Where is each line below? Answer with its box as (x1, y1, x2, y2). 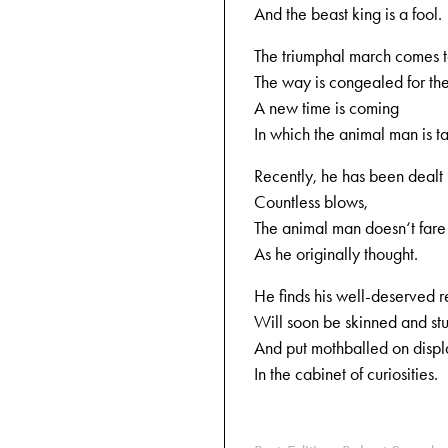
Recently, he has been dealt (254, 165, 443, 187)
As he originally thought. (254, 243, 418, 265)
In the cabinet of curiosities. (254, 363, 438, 385)
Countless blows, (254, 191, 368, 213)
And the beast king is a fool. (254, 3, 442, 25)
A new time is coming (254, 97, 399, 119)
